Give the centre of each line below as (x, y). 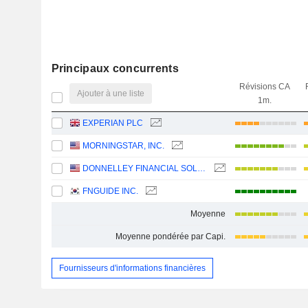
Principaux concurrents (115, 68)
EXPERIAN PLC (113, 123)
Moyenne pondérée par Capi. (170, 236)
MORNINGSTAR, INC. (124, 146)
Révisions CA (264, 87)
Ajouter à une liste (111, 93)
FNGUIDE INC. (111, 191)
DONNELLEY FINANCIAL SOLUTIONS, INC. (202, 168)
